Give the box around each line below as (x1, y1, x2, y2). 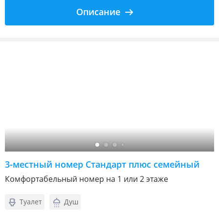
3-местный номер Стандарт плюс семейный (5, 158, 199, 170)
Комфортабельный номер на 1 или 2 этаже (5, 173, 168, 184)
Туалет (20, 197, 42, 206)
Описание (76, 5, 120, 18)
